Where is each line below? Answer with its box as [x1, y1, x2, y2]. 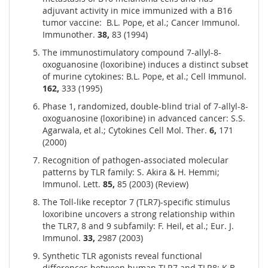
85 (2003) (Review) [115, 178, 188, 190]
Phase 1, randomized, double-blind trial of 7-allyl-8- [42, 100, 248, 112]
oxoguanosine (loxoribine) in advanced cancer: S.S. [42, 112, 245, 124]
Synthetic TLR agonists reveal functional [42, 250, 202, 262]
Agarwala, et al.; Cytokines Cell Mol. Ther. [42, 124, 209, 136]
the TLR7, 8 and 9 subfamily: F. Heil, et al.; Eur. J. [42, 220, 234, 232]
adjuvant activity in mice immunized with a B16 [42, 5, 232, 17]
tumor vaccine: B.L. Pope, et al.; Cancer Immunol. [42, 17, 240, 29]
